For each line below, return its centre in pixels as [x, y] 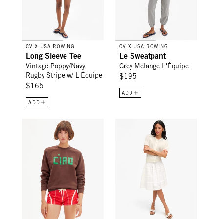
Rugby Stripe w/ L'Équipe [64, 76]
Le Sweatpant [142, 56]
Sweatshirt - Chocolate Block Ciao [77, 124]
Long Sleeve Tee [54, 56]
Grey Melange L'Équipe [154, 66]
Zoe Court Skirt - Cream [153, 124]
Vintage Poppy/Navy [56, 66]
